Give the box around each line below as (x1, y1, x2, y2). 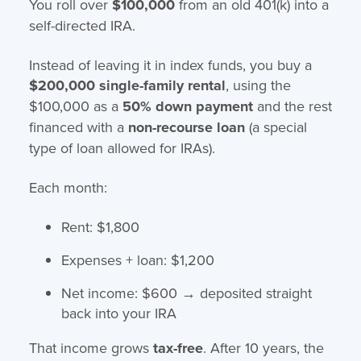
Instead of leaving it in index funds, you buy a (28, 54, 312, 75)
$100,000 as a (28, 95, 122, 116)
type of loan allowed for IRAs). (28, 137, 215, 158)
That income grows (28, 337, 153, 358)
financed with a (28, 116, 128, 137)
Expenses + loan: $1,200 (60, 249, 214, 270)
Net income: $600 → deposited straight (60, 282, 312, 303)
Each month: (28, 176, 107, 197)
